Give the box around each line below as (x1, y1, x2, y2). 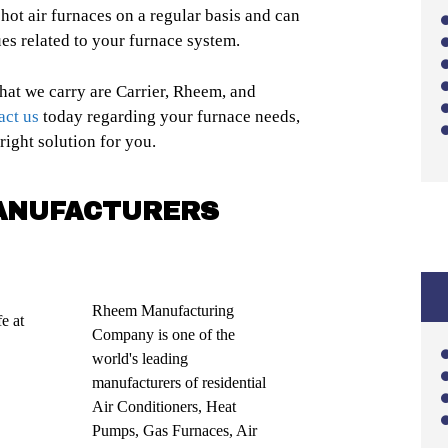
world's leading (92, 350, 189, 368)
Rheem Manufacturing (92, 302, 235, 320)
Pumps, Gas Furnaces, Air (92, 422, 258, 440)
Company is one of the (92, 326, 236, 344)
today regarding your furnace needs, (39, 106, 300, 126)
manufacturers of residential (92, 374, 267, 392)
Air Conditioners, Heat (92, 398, 237, 416)
